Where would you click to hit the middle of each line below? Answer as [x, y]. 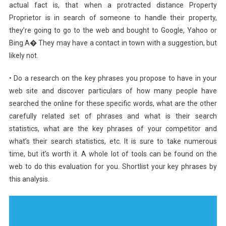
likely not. [23, 55]
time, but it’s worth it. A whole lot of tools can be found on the [113, 154]
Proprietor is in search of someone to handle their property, [113, 17]
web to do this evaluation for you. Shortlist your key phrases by [113, 166]
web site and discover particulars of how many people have [113, 91]
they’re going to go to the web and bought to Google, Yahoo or [113, 30]
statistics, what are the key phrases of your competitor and [113, 128]
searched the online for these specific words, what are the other [113, 103]
